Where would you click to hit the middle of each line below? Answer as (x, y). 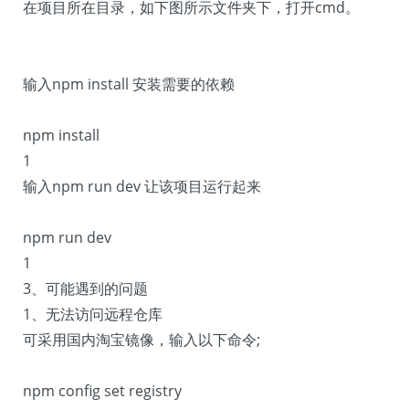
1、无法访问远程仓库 (93, 314)
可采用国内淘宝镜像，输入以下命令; (142, 340)
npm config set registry (102, 391)
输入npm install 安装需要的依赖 (129, 84)
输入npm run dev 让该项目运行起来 (142, 186)
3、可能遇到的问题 (85, 288)
